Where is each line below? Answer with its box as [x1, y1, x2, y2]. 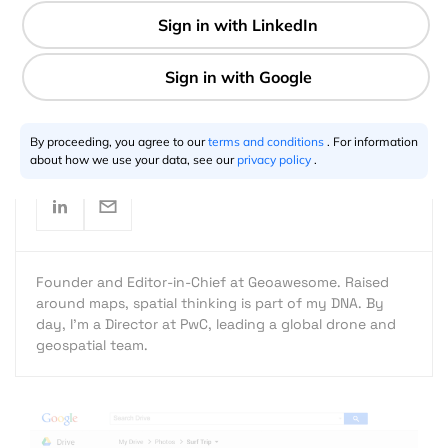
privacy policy [237, 152, 314, 167]
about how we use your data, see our [30, 152, 237, 167]
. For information [327, 134, 418, 149]
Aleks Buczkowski [74, 112, 194, 131]
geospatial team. [36, 335, 148, 354]
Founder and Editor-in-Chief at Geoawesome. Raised [36, 272, 389, 291]
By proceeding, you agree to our [30, 134, 208, 149]
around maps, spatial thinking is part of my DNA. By [36, 293, 384, 312]
